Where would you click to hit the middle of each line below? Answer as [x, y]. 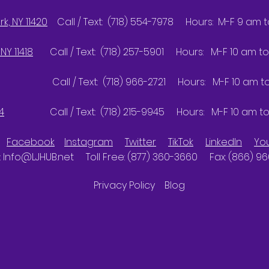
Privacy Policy [129, 186]
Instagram [89, 142]
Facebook [31, 142]
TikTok [181, 142]
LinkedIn [224, 142]
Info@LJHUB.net [38, 157]
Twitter [141, 142]
